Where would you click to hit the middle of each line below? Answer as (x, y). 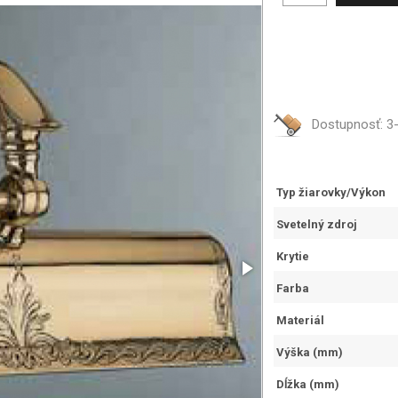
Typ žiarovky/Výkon (331, 192)
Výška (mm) (310, 352)
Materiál (300, 320)
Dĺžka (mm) (308, 384)
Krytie (293, 256)
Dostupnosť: (349, 124)
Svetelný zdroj (317, 224)
